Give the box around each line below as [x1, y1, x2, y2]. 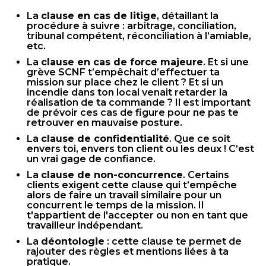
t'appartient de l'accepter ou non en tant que [27, 210, 248, 221]
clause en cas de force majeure [41, 56, 203, 68]
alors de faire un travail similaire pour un [27, 189, 221, 201]
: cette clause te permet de [104, 236, 242, 247]
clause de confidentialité [41, 133, 169, 144]
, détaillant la [157, 10, 218, 21]
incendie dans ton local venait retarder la [27, 87, 227, 98]
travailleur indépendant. [27, 220, 143, 231]
